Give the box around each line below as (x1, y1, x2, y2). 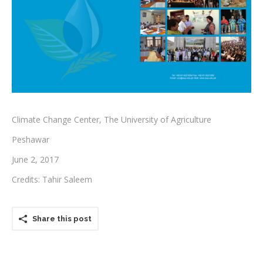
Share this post (32, 214, 92, 223)
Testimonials (61, 18, 102, 26)
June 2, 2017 (12, 154, 59, 165)
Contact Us (61, 68, 95, 75)
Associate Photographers (61, 43, 140, 50)
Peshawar (12, 134, 49, 145)
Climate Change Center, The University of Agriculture (12, 114, 211, 125)
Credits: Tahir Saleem (12, 174, 92, 185)
